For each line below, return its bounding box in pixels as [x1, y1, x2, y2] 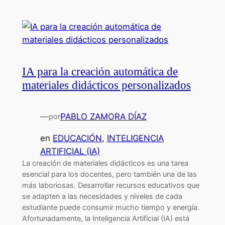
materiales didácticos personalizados [22, 78, 191, 92]
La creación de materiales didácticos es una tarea [22, 159, 188, 168]
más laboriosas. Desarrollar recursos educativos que [22, 181, 199, 190]
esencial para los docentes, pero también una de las [22, 170, 197, 179]
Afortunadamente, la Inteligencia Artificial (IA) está [22, 214, 189, 223]
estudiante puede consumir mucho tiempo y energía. [22, 203, 199, 212]
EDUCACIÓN [52, 133, 102, 144]
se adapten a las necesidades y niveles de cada [22, 192, 182, 201]
